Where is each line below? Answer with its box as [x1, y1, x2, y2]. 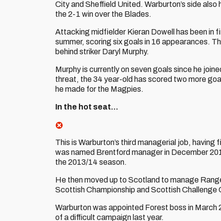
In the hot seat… [55, 103, 118, 111]
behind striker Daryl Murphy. [55, 47, 149, 56]
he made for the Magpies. [55, 85, 144, 93]
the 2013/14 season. [55, 158, 127, 166]
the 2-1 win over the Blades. [55, 10, 151, 18]
